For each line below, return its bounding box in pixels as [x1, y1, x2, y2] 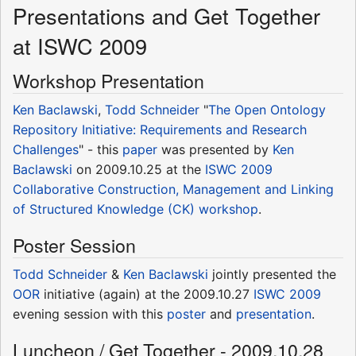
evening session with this [13, 305, 167, 322]
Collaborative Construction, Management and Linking [13, 180, 334, 197]
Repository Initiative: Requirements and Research [13, 121, 307, 137]
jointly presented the [208, 265, 336, 282]
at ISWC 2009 [13, 29, 147, 61]
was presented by [157, 141, 273, 157]
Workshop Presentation [13, 66, 204, 94]
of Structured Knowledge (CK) [13, 200, 195, 217]
